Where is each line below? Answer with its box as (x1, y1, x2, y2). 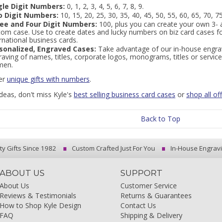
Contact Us (120, 201, 157, 210)
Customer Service (120, 181, 177, 190)
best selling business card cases (73, 90, 175, 99)
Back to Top (141, 114, 180, 123)
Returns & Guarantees (120, 191, 192, 200)
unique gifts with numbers (6, 74, 90, 84)
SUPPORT (120, 168, 163, 178)
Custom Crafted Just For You (70, 144, 155, 153)
